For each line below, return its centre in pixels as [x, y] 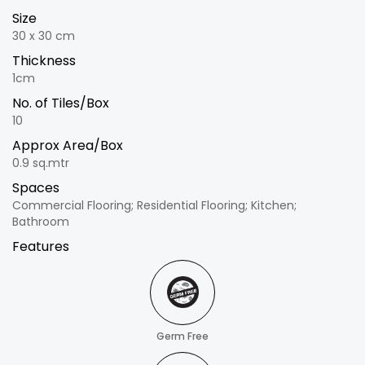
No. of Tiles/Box [61, 103]
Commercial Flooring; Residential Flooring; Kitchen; [154, 206]
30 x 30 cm [44, 36]
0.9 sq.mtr [41, 163]
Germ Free [182, 336]
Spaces [36, 188]
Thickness [44, 61]
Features [41, 247]
